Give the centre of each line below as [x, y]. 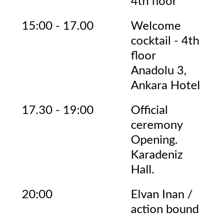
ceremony [157, 125]
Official [149, 111]
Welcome [156, 26]
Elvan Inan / [162, 195]
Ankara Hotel [166, 86]
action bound [165, 210]
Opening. [154, 140]
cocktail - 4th [165, 41]
